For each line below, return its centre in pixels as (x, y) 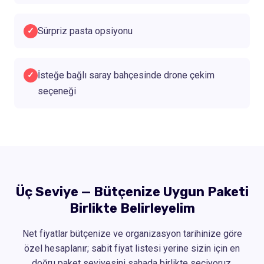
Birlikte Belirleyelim (132, 208)
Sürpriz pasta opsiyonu (85, 31)
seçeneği (57, 91)
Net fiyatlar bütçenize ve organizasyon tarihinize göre (132, 233)
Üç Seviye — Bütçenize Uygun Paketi (132, 192)
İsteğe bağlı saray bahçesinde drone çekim (126, 75)
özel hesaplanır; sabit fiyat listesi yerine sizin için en (132, 248)
